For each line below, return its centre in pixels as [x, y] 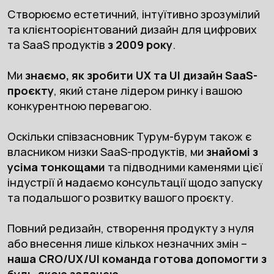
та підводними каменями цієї [183, 167]
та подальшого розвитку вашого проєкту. [120, 198]
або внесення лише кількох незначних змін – [127, 244]
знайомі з [232, 152]
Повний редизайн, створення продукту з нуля [130, 228]
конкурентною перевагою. [79, 106]
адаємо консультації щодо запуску [167, 183]
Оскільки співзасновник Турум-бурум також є [129, 137]
